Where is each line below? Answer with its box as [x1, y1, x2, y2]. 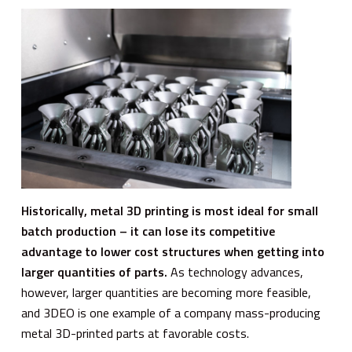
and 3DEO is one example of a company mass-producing [20, 302, 321, 322]
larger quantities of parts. [20, 262, 167, 281]
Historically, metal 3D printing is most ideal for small [20, 200, 318, 220]
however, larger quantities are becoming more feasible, [20, 282, 311, 302]
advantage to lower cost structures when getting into [20, 241, 324, 261]
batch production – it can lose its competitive [20, 221, 275, 240]
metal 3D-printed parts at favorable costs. [20, 323, 249, 343]
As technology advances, [167, 262, 303, 281]
